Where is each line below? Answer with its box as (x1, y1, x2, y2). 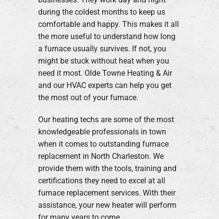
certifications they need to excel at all (38, 175, 165, 185)
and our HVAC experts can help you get (38, 80, 172, 90)
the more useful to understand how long (38, 31, 175, 41)
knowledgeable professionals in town (38, 127, 166, 136)
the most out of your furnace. (38, 92, 138, 102)
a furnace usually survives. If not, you (38, 44, 166, 53)
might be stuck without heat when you (38, 56, 169, 66)
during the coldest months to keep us (38, 7, 165, 17)
